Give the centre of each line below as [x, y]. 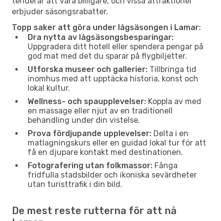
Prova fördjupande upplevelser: [90, 133]
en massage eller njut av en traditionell [100, 110]
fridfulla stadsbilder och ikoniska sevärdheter [112, 175]
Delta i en [170, 133]
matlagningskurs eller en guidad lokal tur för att [117, 143]
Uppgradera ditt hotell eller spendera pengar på [115, 46]
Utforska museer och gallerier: [88, 69]
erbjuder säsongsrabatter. [60, 11]
